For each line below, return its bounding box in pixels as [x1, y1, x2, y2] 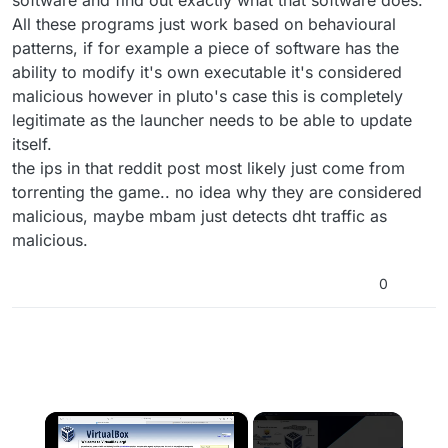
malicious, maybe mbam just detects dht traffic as [12, 206, 387, 227]
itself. [12, 134, 52, 155]
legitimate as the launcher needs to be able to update [12, 110, 412, 131]
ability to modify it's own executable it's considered [12, 62, 402, 83]
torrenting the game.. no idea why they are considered [12, 182, 422, 203]
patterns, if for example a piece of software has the [12, 38, 399, 59]
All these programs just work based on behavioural [12, 14, 396, 35]
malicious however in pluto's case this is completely [12, 86, 403, 107]
